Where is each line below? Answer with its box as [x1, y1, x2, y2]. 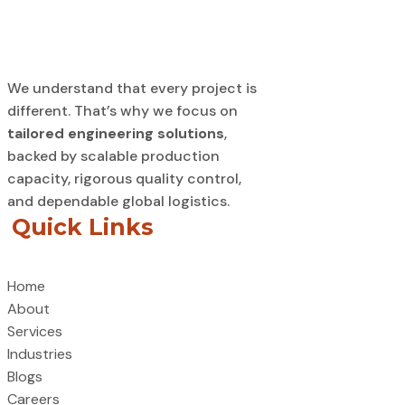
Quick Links [12, 213, 154, 241]
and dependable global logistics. [7, 192, 230, 212]
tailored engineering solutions [7, 124, 224, 144]
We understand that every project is [7, 79, 257, 99]
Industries [7, 344, 72, 363]
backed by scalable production [7, 146, 220, 166]
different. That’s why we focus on [7, 101, 238, 121]
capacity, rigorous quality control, [7, 169, 241, 189]
